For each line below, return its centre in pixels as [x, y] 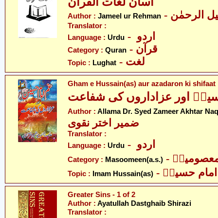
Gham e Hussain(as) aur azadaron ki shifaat [142, 83]
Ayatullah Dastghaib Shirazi [144, 203]
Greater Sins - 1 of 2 [101, 194]
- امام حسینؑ [190, 173]
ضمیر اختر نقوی [103, 123]
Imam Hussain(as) [123, 173]
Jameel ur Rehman [129, 16]
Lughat [104, 63]
